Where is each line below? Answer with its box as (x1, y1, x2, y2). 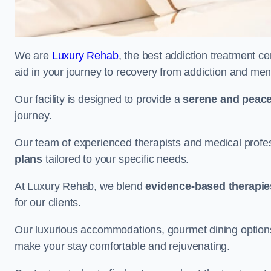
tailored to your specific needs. (42, 153, 189, 165)
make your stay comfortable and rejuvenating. (15, 240, 230, 252)
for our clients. (15, 197, 84, 209)
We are (15, 50, 52, 62)
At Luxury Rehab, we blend (15, 180, 146, 192)
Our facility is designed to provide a (15, 93, 183, 105)
